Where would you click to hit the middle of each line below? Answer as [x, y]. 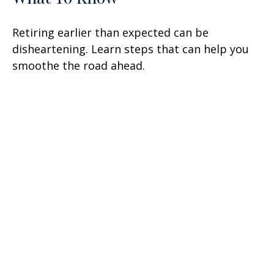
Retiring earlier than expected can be [110, 32]
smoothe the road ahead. [79, 65]
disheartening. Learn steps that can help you [131, 49]
